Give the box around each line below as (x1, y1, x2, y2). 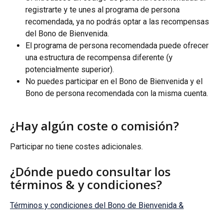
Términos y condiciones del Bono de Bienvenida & (10, 200, 184, 210)
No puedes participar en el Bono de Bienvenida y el (25, 76, 205, 86)
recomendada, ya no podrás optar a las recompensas (25, 16, 211, 26)
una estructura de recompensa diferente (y (25, 52, 175, 62)
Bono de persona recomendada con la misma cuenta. (25, 88, 208, 98)
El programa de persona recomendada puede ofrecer (25, 40, 211, 50)
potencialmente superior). (25, 64, 114, 74)
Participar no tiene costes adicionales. (10, 141, 143, 151)
